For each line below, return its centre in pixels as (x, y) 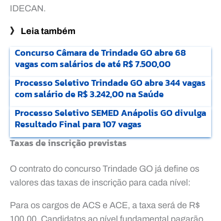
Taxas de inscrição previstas (68, 143)
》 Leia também (43, 31)
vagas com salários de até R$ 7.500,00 (93, 64)
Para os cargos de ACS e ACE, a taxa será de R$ (105, 205)
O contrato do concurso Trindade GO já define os (105, 168)
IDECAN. (28, 8)
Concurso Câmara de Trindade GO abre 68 (100, 52)
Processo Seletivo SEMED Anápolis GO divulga (110, 112)
